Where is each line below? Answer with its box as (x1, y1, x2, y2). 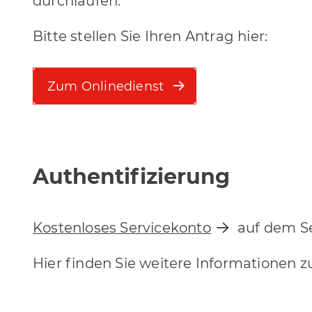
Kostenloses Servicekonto (33, 219, 211, 236)
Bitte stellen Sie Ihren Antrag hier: (33, 28, 268, 45)
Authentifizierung (33, 164, 230, 190)
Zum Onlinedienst (47, 79, 164, 93)
